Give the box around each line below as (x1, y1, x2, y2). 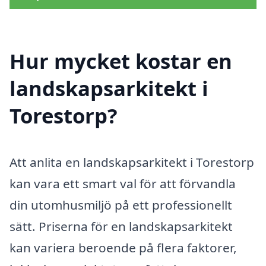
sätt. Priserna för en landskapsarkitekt (9, 217, 233, 235)
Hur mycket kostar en (9, 46, 232, 75)
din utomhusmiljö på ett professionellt (9, 196, 232, 213)
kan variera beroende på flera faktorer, (9, 239, 237, 256)
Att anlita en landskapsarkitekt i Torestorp (9, 153, 254, 170)
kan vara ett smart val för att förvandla (9, 175, 236, 192)
